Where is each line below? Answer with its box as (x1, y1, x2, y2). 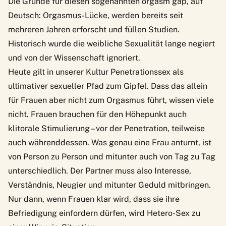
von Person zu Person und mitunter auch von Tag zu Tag (8, 151, 215, 161)
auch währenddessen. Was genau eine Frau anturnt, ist (8, 137, 211, 147)
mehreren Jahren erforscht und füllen (8, 24, 148, 34)
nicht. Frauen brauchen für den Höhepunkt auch (8, 109, 187, 119)
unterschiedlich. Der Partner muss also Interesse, (8, 165, 191, 176)
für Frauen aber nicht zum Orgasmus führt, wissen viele (8, 95, 214, 105)
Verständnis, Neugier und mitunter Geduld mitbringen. (8, 180, 211, 190)
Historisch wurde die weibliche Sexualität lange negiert (8, 38, 215, 48)
